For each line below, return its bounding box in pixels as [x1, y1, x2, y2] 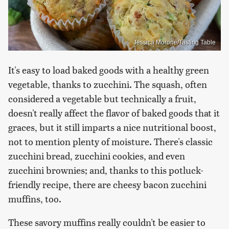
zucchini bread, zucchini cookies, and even [8, 149, 185, 162]
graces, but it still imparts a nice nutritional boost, [8, 120, 216, 133]
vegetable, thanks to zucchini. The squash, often [8, 77, 207, 90]
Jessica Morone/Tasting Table [133, 38, 216, 46]
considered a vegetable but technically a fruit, [8, 91, 196, 105]
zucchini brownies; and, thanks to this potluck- [8, 163, 203, 176]
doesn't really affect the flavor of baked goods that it [8, 106, 220, 119]
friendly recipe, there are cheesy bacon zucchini [8, 177, 207, 191]
